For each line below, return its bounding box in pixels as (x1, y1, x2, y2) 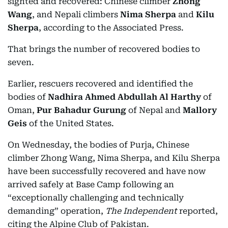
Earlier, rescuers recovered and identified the (8, 79, 193, 89)
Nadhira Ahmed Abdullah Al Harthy (48, 92, 201, 102)
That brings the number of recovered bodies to (8, 44, 200, 54)
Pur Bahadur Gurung (37, 105, 126, 115)
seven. (8, 58, 34, 67)
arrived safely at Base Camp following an (8, 180, 174, 189)
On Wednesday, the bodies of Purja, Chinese (8, 140, 189, 150)
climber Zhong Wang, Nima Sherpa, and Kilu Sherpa (8, 153, 220, 163)
